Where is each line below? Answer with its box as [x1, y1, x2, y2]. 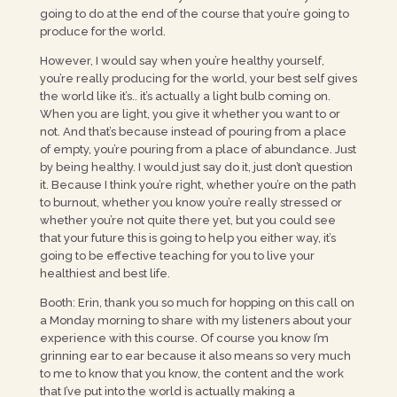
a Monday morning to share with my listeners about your [39, 314, 352, 327]
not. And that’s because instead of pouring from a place [39, 125, 346, 138]
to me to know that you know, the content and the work [39, 367, 344, 380]
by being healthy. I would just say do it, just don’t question [39, 160, 353, 174]
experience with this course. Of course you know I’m [39, 331, 329, 345]
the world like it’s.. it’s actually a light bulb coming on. [39, 90, 331, 103]
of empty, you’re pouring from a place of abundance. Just [39, 143, 356, 156]
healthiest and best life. [39, 267, 173, 280]
